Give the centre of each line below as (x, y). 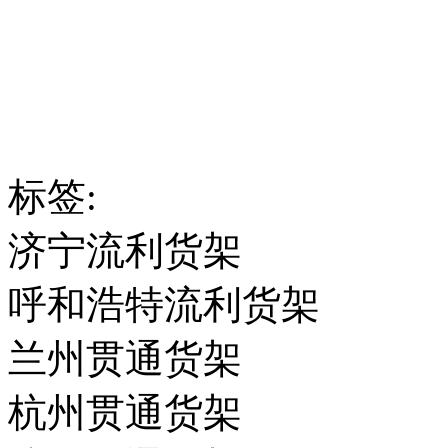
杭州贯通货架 (125, 412)
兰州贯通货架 (125, 358)
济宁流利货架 (125, 250)
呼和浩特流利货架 (164, 304)
